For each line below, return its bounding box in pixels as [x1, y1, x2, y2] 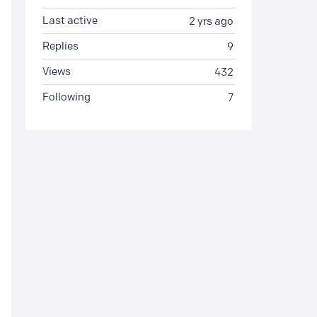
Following [42, 91, 91, 103]
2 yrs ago [189, 15, 234, 28]
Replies [42, 40, 79, 52]
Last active [42, 14, 98, 27]
